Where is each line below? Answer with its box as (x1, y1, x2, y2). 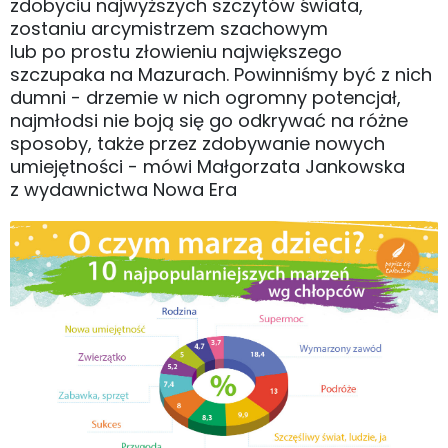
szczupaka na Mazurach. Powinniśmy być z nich (10, 61, 432, 87)
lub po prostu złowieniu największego (10, 38, 342, 64)
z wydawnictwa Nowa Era (10, 176, 237, 202)
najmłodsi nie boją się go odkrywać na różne (10, 107, 408, 133)
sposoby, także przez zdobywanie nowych (10, 130, 385, 156)
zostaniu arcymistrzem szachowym (10, 15, 328, 41)
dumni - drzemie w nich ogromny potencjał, (10, 84, 401, 110)
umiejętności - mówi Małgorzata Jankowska (10, 153, 405, 179)
